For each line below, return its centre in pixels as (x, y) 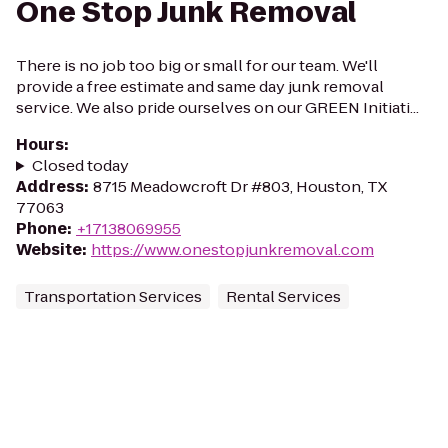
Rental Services (283, 296)
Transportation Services (113, 296)
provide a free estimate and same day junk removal (200, 86)
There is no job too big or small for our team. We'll (197, 65)
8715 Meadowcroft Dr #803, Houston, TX (240, 186)
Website (49, 249)
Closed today (80, 165)
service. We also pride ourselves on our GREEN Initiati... (217, 107)
